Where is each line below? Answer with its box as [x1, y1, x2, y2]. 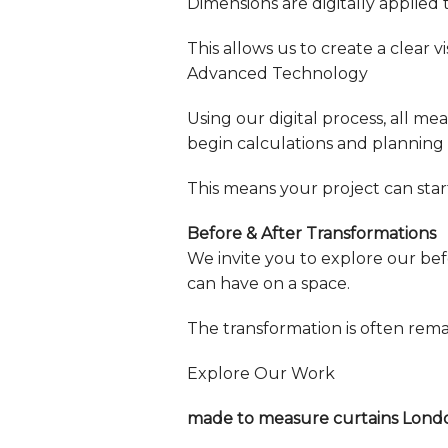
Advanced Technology [187, 64, 368, 84]
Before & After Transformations [187, 224, 436, 244]
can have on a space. [187, 274, 350, 294]
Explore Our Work [187, 364, 335, 384]
